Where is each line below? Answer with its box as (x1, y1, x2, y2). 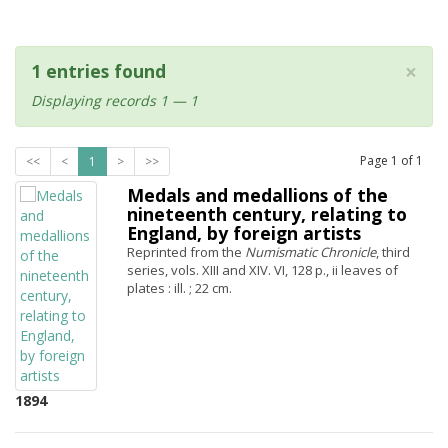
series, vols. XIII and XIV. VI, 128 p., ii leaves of (127, 261, 398, 279)
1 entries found (31, 59, 166, 83)
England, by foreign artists (127, 221, 361, 245)
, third (376, 243, 410, 261)
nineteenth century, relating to (127, 202, 407, 226)
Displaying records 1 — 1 (31, 91, 198, 110)
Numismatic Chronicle (245, 243, 376, 261)
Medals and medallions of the (127, 183, 388, 207)
